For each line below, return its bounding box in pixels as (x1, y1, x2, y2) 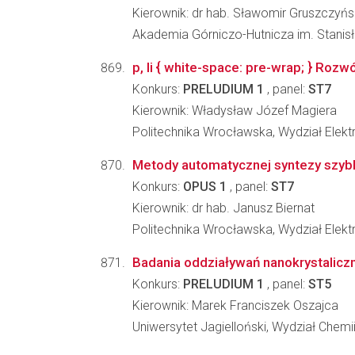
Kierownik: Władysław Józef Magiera (132, 103, 337, 118)
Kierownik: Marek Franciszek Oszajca (132, 298, 338, 313)
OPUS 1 (183, 179, 227, 194)
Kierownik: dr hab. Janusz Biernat (132, 200, 315, 216)
